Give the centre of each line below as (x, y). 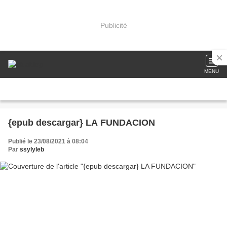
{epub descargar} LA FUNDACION (82, 123)
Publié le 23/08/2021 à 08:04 (48, 141)
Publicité (113, 25)
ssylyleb (32, 149)
